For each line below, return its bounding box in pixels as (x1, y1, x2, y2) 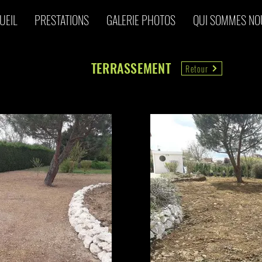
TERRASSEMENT (91, 58, 171, 77)
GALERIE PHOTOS (106, 11, 175, 29)
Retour (185, 62, 209, 75)
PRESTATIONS (35, 11, 89, 29)
